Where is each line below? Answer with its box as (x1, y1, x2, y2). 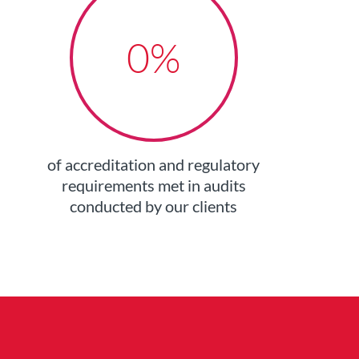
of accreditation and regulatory (47, 155, 260, 175)
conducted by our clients (70, 196, 238, 216)
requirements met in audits (61, 175, 246, 196)
